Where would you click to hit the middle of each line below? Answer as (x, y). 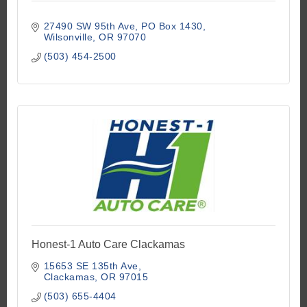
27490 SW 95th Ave (89, 26)
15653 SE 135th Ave (91, 266)
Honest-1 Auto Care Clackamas (108, 245)
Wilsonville (68, 37)
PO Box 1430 (172, 26)
